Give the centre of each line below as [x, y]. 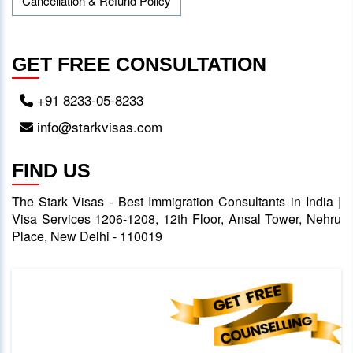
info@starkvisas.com [98, 126]
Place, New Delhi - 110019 [87, 236]
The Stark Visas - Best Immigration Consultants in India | [176, 201]
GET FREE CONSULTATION [139, 63]
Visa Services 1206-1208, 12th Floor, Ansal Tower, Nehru [176, 218]
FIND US [51, 170]
